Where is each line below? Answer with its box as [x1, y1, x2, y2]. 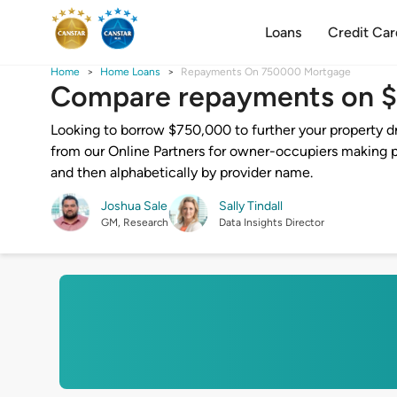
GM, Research [101, 215, 168, 229]
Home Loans [100, 66, 160, 78]
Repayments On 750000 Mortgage [181, 66, 351, 78]
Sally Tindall [219, 198, 283, 214]
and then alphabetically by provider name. [51, 164, 313, 181]
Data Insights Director [219, 215, 324, 229]
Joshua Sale [101, 198, 167, 214]
